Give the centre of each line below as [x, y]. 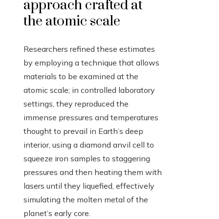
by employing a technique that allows [91, 63]
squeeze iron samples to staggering [87, 159]
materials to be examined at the [81, 77]
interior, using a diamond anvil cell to [89, 145]
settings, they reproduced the [76, 104]
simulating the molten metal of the [86, 200]
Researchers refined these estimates [89, 49]
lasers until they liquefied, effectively [89, 186]
